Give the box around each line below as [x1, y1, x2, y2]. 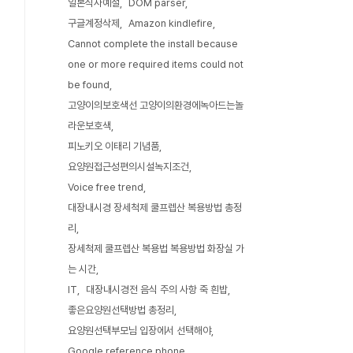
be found [68, 79, 110, 91]
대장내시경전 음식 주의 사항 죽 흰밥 [86, 284, 228, 295]
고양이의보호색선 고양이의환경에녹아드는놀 [68, 99, 243, 111]
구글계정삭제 [68, 17, 120, 29]
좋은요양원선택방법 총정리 [68, 304, 174, 316]
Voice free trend [68, 181, 143, 193]
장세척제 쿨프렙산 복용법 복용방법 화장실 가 [68, 243, 244, 255]
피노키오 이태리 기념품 [68, 140, 159, 152]
